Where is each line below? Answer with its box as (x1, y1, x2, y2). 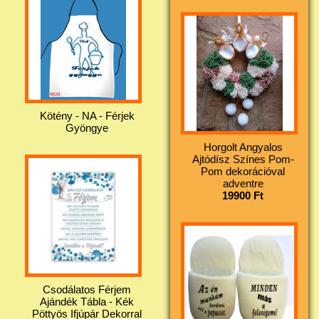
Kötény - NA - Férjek (39, 109, 135, 122)
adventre (222, 177, 263, 189)
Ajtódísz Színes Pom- (192, 152, 294, 165)
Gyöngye (66, 121, 108, 134)
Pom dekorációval (201, 164, 285, 177)
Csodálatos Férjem (43, 283, 131, 296)
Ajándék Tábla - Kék (40, 295, 134, 308)
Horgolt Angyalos (203, 140, 283, 153)
